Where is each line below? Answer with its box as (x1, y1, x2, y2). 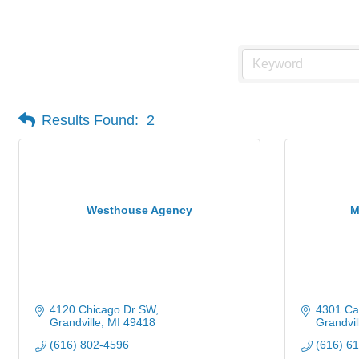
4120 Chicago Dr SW (49, 303, 155, 316)
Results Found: (42, 111, 139, 128)
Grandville (49, 316, 101, 329)
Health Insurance (18, 6, 173, 28)
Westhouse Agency (87, 203, 192, 216)
